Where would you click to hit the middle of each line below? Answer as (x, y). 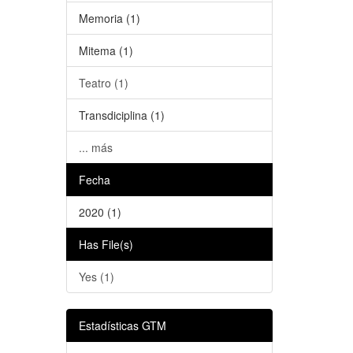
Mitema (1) (106, 50)
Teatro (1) (103, 83)
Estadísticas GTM (122, 325)
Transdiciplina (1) (121, 115)
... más (95, 147)
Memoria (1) (109, 18)
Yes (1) (96, 277)
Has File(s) (106, 244)
